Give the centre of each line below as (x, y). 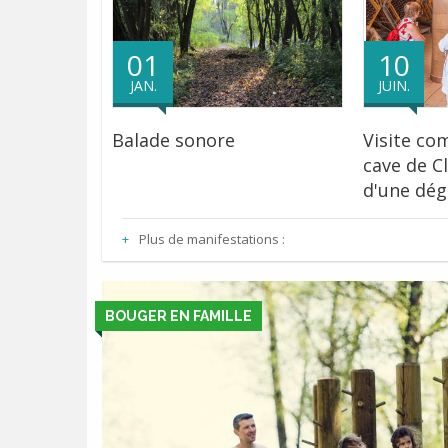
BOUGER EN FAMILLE (178, 316)
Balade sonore (173, 140)
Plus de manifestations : (212, 239)
